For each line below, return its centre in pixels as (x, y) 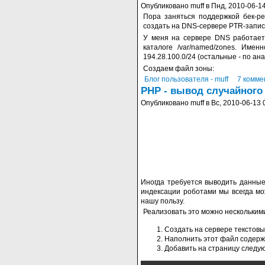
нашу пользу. (163, 201)
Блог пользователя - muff (186, 79)
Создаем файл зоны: (179, 69)
